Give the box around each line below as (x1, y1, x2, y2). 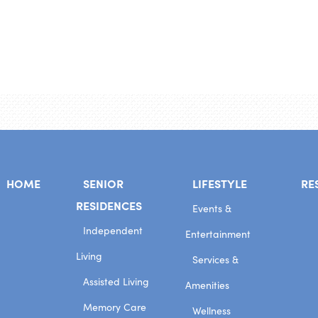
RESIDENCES (76, 197, 143, 214)
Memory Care (83, 300, 147, 314)
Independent (83, 224, 143, 238)
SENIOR (83, 175, 124, 192)
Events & (192, 202, 232, 216)
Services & (192, 253, 239, 267)
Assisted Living (83, 275, 150, 289)
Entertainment (185, 227, 251, 241)
